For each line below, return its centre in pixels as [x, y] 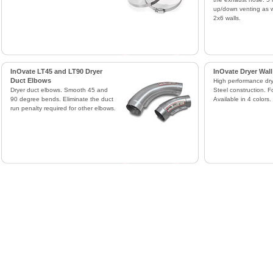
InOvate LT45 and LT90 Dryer [56, 71]
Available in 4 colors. [242, 99]
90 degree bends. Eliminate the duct [62, 99]
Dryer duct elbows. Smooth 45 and [59, 90]
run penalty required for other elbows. [63, 108]
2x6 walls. [227, 18]
